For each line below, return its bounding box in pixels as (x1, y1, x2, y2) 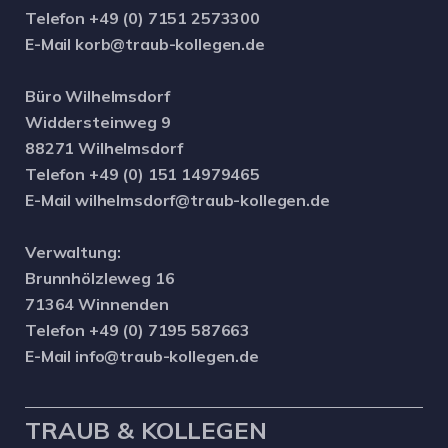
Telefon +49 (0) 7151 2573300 (25, 7, 260, 28)
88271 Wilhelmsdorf (25, 137, 183, 158)
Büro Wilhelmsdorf (25, 85, 170, 106)
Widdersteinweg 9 (25, 111, 171, 132)
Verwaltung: (25, 241, 121, 262)
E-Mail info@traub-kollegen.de (25, 345, 259, 366)
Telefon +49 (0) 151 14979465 (25, 163, 260, 184)
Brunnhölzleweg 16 (25, 267, 175, 288)
